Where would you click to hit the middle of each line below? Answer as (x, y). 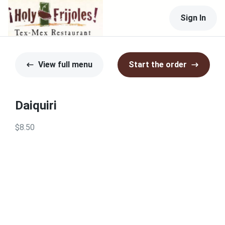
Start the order (158, 65)
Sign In (193, 18)
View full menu (65, 65)
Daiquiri (36, 105)
